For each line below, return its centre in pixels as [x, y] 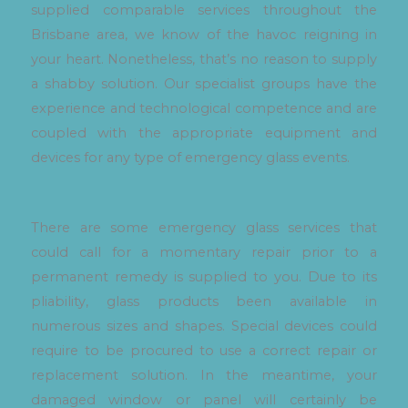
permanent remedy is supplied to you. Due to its [204, 276]
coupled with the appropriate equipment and [204, 133]
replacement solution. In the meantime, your [204, 375]
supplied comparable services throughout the [204, 10]
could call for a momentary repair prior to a [204, 252]
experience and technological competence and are [204, 109]
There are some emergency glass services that [204, 227]
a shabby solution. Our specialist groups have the [204, 84]
